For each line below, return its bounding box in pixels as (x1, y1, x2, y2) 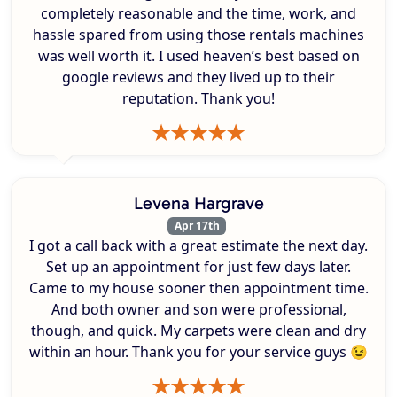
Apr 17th (174, 217, 220, 233)
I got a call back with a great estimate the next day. (29, 236, 368, 256)
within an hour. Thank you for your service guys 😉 (29, 342, 368, 362)
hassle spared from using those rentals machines (33, 24, 364, 44)
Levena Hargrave (133, 191, 264, 214)
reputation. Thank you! (122, 88, 275, 108)
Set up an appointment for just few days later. (46, 257, 351, 277)
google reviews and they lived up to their (62, 66, 335, 87)
